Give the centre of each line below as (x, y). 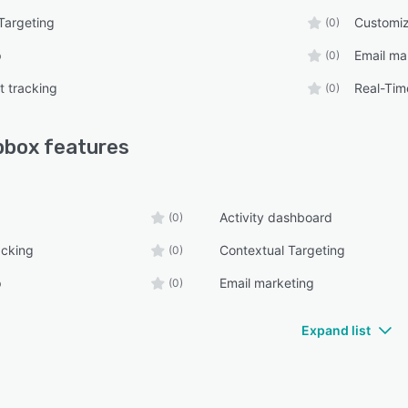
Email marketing (267, 283)
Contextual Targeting (283, 250)
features (84, 148)
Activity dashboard (276, 218)
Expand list (336, 331)
